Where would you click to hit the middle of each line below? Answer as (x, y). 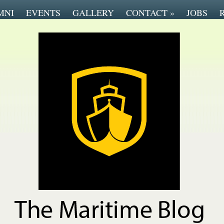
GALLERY (93, 12)
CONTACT (147, 12)
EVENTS (43, 12)
